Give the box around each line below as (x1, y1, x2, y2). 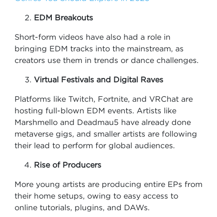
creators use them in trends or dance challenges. (15, 56, 199, 64)
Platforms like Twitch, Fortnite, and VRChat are (15, 94, 193, 103)
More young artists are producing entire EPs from (15, 180, 202, 188)
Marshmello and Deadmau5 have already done (15, 118, 191, 126)
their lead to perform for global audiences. (15, 141, 175, 150)
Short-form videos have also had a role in (15, 32, 170, 41)
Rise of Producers (34, 160, 101, 169)
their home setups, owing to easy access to (15, 191, 178, 200)
